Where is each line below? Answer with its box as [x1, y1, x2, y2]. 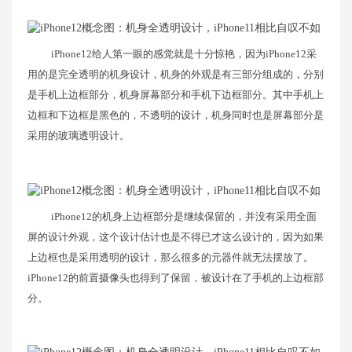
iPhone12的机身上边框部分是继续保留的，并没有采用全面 [51, 210, 317, 222]
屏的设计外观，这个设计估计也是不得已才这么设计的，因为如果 [27, 230, 324, 243]
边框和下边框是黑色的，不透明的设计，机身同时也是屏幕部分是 [27, 108, 324, 121]
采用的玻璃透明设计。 [27, 129, 130, 141]
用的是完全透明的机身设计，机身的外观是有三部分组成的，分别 [27, 68, 324, 80]
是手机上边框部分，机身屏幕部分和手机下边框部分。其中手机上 [27, 88, 324, 101]
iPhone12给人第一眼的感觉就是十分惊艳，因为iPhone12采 [51, 47, 317, 60]
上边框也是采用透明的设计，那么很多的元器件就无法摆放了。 [27, 251, 313, 263]
